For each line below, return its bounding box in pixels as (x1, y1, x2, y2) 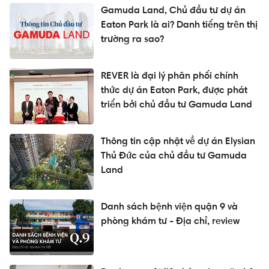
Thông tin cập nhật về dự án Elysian (101, 135, 255, 147)
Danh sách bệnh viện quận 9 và (101, 201, 238, 213)
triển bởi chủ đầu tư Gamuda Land (101, 98, 252, 110)
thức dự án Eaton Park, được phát (101, 84, 247, 96)
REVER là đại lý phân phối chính (101, 70, 238, 82)
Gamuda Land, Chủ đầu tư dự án (101, 4, 246, 16)
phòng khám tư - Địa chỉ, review (101, 215, 240, 227)
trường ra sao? (101, 33, 164, 45)
